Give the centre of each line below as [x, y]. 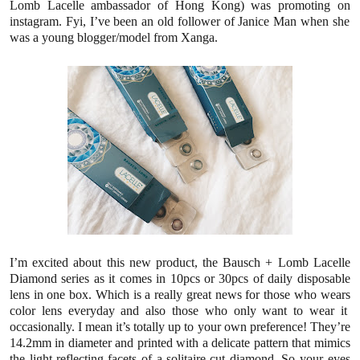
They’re [328, 326]
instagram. [38, 21]
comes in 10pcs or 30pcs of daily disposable [233, 278]
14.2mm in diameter [61, 342]
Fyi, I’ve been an [110, 21]
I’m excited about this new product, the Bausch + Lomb [159, 262]
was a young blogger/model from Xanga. [115, 37]
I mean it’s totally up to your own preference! [192, 326]
